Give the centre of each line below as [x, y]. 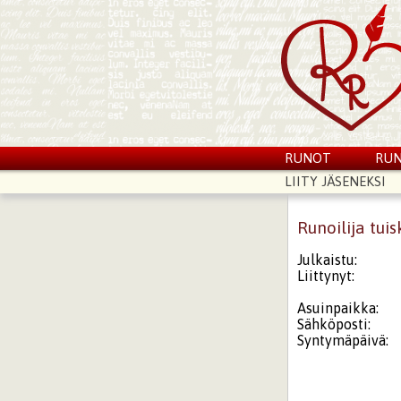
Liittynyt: [326, 275]
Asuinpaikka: [338, 307]
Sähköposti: [334, 324]
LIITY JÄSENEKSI [335, 181]
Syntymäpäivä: [343, 340]
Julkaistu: [328, 259]
